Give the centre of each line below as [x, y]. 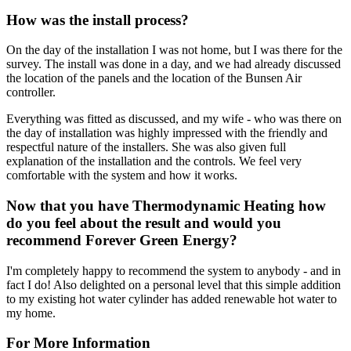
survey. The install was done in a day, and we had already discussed [174, 64]
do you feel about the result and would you [144, 223]
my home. [31, 313]
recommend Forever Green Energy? [122, 241]
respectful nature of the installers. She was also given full [146, 147]
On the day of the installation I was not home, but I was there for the [174, 50]
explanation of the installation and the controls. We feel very [154, 161]
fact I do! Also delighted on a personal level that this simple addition [174, 284]
